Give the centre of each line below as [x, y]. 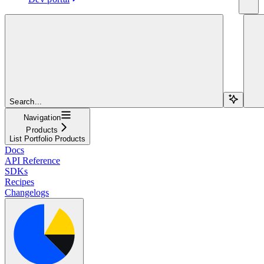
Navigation [42, 117]
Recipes [19, 181]
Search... [26, 101]
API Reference [32, 160]
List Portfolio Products [47, 138]
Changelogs [27, 192]
